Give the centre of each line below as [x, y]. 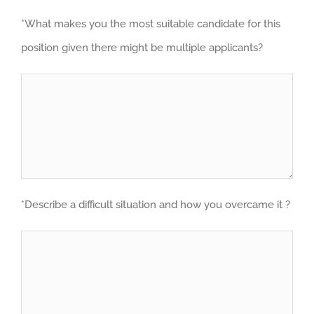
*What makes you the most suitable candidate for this [151, 23]
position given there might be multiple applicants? [142, 47]
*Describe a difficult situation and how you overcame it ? [156, 204]
